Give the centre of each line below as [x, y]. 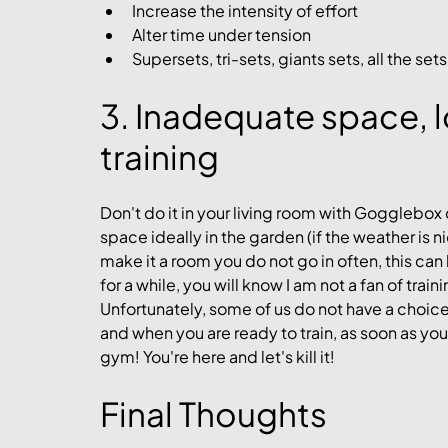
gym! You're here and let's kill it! [219, 357]
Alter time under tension [221, 35]
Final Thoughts [213, 414]
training [162, 157]
